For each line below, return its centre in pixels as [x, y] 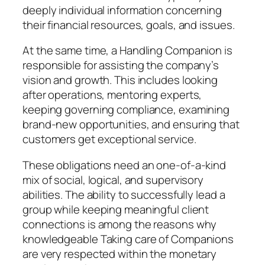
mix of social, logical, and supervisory [113, 180]
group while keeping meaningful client [116, 209]
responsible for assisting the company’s [121, 65]
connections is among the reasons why [120, 224]
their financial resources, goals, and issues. [129, 25]
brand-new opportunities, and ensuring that [131, 125]
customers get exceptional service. [109, 139]
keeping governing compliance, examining [126, 110]
